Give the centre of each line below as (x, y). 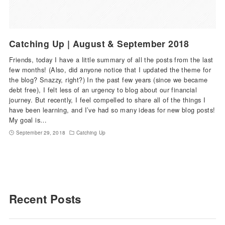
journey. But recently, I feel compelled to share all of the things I (107, 99)
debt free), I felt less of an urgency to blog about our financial (103, 89)
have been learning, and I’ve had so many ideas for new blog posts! (112, 109)
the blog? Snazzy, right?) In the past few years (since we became (108, 79)
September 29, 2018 (40, 132)
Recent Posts (45, 199)
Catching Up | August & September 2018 (99, 43)
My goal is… (28, 120)
